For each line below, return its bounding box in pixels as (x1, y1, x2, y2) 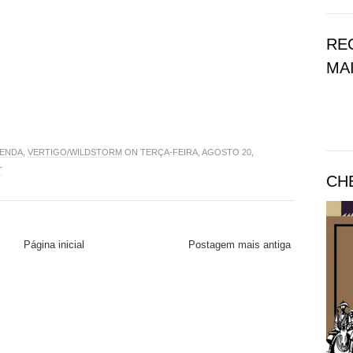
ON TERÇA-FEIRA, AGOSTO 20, (122, 147, 254, 157)
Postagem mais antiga (188, 238, 291, 251)
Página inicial (23, 238, 84, 251)
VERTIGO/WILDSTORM (28, 147, 122, 157)
